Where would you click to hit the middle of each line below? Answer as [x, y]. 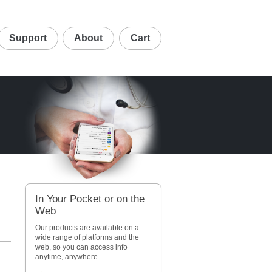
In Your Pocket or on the [90, 199]
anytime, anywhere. [67, 257]
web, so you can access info [81, 247]
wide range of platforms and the [87, 237]
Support [28, 38]
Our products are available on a [87, 228]
